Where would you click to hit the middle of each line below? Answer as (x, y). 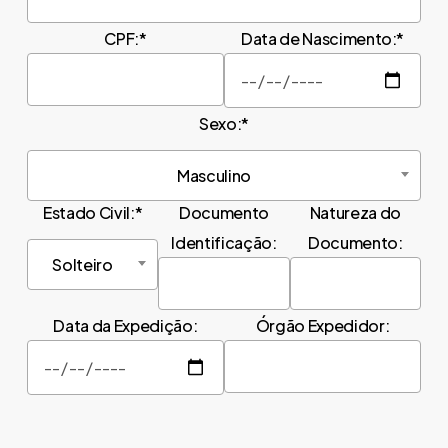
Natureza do (355, 213)
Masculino (214, 176)
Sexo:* (224, 124)
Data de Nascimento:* (322, 38)
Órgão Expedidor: (322, 326)
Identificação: (224, 243)
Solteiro (82, 265)
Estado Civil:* (92, 213)
